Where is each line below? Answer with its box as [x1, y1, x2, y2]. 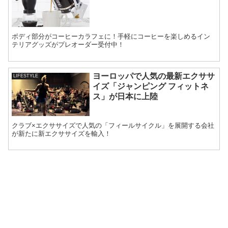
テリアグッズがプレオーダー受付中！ [12, 41, 125, 49]
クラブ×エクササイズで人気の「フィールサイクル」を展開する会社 [12, 121, 215, 129]
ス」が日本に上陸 [93, 92, 158, 101]
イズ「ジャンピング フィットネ [93, 82, 209, 91]
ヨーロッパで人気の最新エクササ [93, 72, 215, 81]
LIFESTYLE [13, 73, 39, 79]
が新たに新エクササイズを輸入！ [12, 129, 111, 137]
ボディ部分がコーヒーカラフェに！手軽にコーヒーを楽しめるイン [12, 33, 211, 41]
